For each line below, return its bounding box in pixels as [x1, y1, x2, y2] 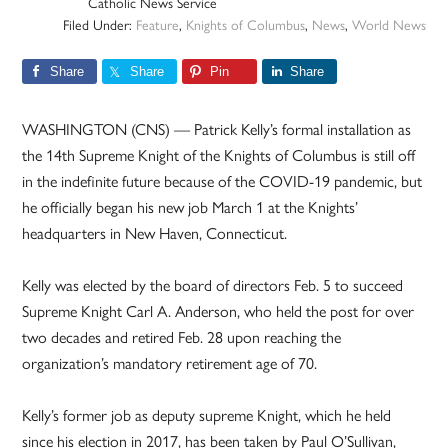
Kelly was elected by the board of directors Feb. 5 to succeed [22, 273, 404, 297]
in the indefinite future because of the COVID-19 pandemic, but [22, 169, 423, 193]
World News [351, 14, 426, 35]
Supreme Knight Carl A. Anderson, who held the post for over [22, 299, 415, 323]
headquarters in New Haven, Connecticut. [22, 221, 288, 245]
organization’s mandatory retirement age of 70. [22, 351, 318, 375]
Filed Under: [62, 14, 136, 35]
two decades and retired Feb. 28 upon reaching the [22, 325, 342, 349]
